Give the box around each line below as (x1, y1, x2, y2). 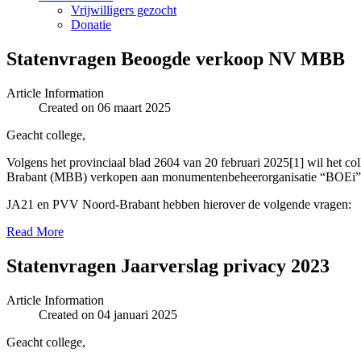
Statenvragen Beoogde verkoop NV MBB (6, 48, 345, 69)
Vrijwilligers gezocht (71, 3, 176, 17)
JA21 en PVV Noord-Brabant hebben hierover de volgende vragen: (6, 197, 351, 211)
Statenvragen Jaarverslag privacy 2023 (6, 255, 330, 276)
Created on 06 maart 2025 (39, 100, 171, 114)
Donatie (71, 18, 111, 31)
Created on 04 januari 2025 (39, 307, 177, 322)
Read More (6, 224, 64, 239)
